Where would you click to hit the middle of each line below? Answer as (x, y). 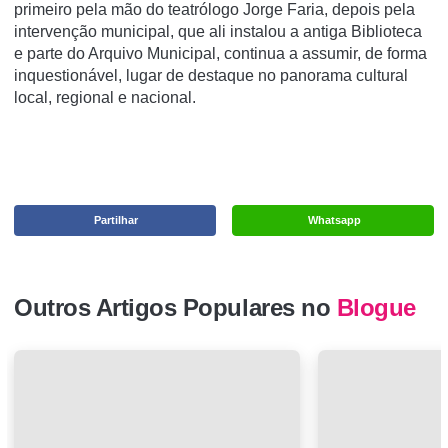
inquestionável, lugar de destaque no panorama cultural (211, 76)
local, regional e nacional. (105, 98)
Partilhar (116, 220)
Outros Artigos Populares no (175, 308)
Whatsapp (335, 220)
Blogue (376, 308)
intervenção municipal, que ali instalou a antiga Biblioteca (218, 32)
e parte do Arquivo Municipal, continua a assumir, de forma (220, 54)
